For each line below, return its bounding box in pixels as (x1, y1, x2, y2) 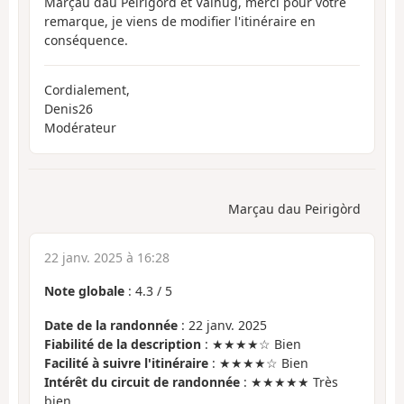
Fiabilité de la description (44, 335, 201, 353)
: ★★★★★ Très (240, 373, 338, 391)
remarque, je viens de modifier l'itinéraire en (44, 12, 316, 30)
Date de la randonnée (44, 317, 178, 335)
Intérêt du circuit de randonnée (44, 373, 240, 391)
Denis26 (44, 100, 93, 118)
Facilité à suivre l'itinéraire (44, 354, 208, 372)
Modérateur (44, 119, 116, 137)
